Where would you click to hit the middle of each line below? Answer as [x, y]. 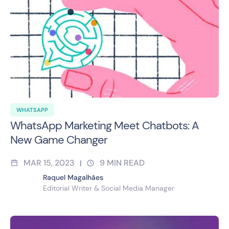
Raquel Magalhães [73, 178]
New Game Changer [59, 140]
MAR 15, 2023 [49, 163]
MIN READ [126, 163]
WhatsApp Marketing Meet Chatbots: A [105, 126]
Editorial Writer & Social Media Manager [109, 188]
